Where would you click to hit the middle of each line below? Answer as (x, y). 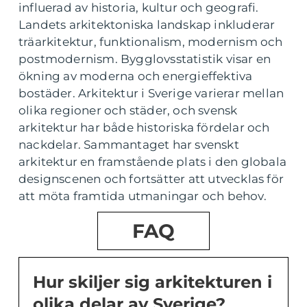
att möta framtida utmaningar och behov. (143, 196)
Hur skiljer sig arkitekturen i (152, 282)
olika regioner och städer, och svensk (128, 110)
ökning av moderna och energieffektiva (136, 76)
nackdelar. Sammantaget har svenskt (129, 145)
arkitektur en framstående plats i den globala (153, 162)
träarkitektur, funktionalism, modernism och (151, 42)
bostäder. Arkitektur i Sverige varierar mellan (151, 93)
